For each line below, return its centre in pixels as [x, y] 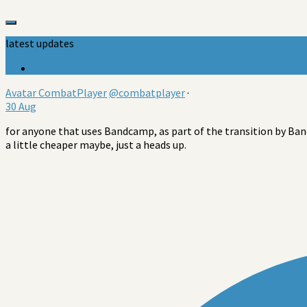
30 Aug [21, 106]
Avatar [21, 92]
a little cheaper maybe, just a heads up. [96, 144]
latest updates [40, 43]
